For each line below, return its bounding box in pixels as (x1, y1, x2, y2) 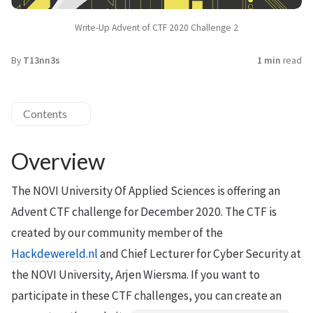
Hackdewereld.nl (11, 245, 98, 261)
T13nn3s (23, 54, 60, 66)
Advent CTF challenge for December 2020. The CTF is (11, 203, 277, 219)
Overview (11, 147, 105, 175)
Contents (23, 106, 67, 120)
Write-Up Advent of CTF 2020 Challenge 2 (75, 21, 238, 34)
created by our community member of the (11, 224, 223, 240)
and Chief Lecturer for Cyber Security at (98, 245, 301, 261)
